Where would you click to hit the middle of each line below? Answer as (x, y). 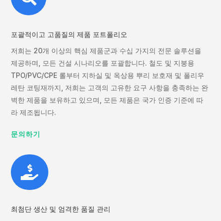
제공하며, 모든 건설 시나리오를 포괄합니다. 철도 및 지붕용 (103, 63)
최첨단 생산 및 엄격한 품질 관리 (61, 209)
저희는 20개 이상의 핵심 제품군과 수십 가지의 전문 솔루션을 (106, 50)
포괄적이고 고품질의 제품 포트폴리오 (69, 34)
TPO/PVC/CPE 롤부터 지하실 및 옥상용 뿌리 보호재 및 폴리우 (108, 75)
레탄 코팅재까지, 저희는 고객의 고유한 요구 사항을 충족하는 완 (110, 87)
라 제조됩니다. (34, 112)
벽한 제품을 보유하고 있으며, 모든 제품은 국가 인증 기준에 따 (107, 100)
